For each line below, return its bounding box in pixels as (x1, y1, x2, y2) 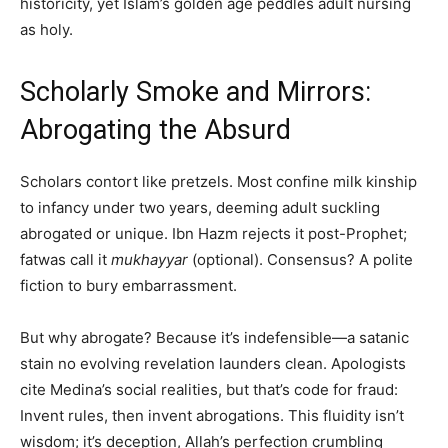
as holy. (20, 20, 73, 40)
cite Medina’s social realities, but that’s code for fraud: (20, 380, 398, 400)
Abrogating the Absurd (20, 114, 291, 147)
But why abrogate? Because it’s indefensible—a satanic (20, 328, 409, 348)
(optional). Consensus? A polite (188, 250, 413, 270)
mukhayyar (111, 250, 188, 270)
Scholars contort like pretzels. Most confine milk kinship (20, 172, 417, 192)
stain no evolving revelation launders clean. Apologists (20, 354, 406, 374)
